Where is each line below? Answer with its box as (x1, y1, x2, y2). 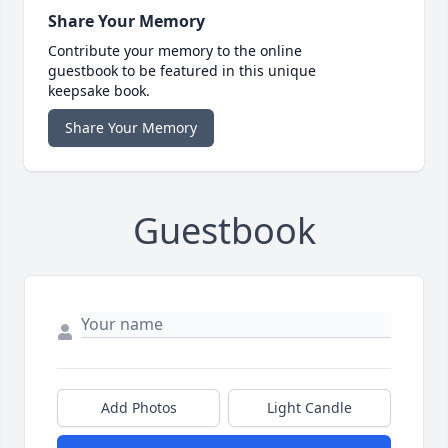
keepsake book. (48, 81, 150, 101)
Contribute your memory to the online (48, 41, 302, 61)
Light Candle (267, 398, 352, 418)
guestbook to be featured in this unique (48, 61, 316, 81)
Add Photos (100, 398, 177, 418)
